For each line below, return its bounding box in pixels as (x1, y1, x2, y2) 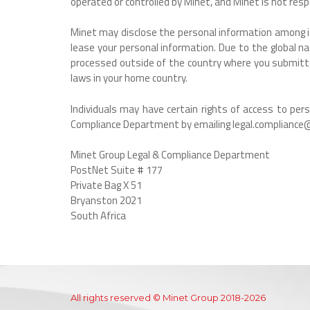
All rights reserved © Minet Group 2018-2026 (71, 292, 266, 303)
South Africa (71, 208, 126, 224)
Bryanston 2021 (71, 192, 142, 208)
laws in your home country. (71, 70, 188, 86)
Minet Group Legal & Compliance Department (71, 147, 270, 163)
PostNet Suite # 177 (71, 162, 163, 178)
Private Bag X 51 (71, 177, 142, 193)
